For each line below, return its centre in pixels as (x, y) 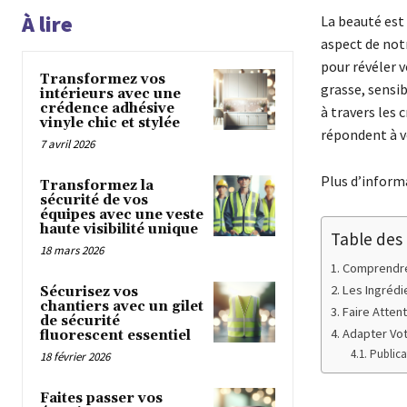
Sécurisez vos (89, 293)
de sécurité (80, 322)
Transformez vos (103, 80)
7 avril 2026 (67, 144)
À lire (47, 25)
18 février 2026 (75, 357)
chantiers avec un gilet (122, 307)
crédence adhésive (107, 109)
